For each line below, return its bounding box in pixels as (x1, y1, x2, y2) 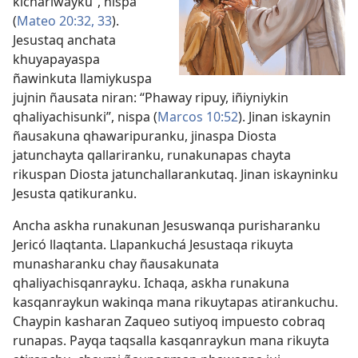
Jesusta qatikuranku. (13, 185, 137, 202)
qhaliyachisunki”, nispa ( (13, 108, 157, 125)
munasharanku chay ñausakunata (13, 255, 219, 272)
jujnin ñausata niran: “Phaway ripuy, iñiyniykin (13, 89, 288, 106)
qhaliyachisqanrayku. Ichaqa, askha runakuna (13, 274, 289, 292)
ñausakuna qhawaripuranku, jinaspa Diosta (13, 127, 276, 145)
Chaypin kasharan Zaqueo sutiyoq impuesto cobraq (13, 312, 325, 330)
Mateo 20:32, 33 (17, 12, 112, 30)
